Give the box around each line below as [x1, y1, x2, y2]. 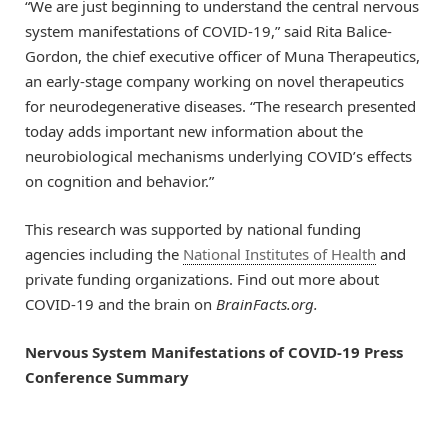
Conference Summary [25, 367, 189, 388]
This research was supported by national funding [25, 219, 361, 240]
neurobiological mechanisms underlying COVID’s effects [25, 146, 412, 167]
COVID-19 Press [288, 342, 403, 363]
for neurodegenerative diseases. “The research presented [25, 96, 416, 117]
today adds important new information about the [25, 121, 363, 142]
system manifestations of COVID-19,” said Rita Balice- [25, 21, 392, 42]
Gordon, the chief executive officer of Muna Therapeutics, [25, 46, 420, 67]
